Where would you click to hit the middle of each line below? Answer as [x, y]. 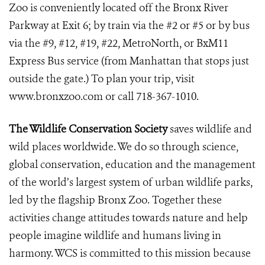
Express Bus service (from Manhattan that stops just [129, 61]
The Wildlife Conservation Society [88, 129]
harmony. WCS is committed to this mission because [130, 253]
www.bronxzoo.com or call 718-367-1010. [104, 96]
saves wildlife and [210, 129]
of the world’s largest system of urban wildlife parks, [131, 182]
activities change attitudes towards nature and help [128, 218]
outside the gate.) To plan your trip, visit [102, 79]
